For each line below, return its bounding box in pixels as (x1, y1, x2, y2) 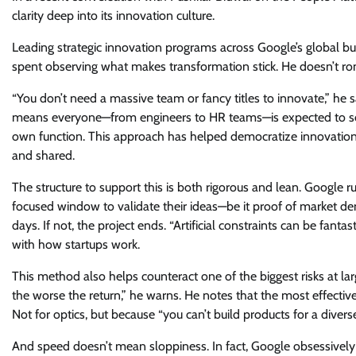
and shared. (12, 148, 75, 163)
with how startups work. (12, 237, 143, 252)
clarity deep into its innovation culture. (12, 8, 215, 23)
